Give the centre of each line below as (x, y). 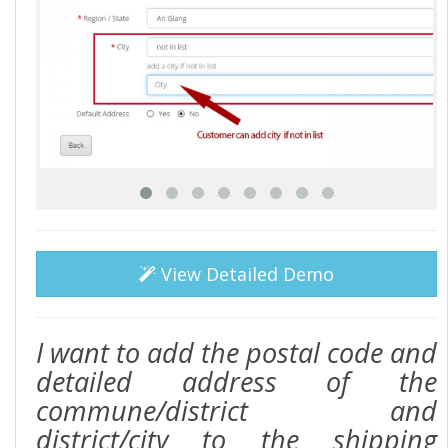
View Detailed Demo (245, 274)
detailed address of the (236, 382)
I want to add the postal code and (236, 353)
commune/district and (236, 411)
